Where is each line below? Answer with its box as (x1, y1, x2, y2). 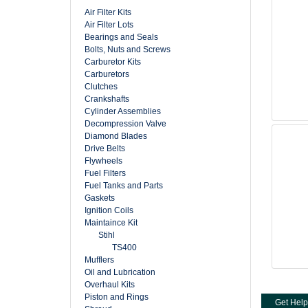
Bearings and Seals (85, 32, 158, 42)
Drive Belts (85, 144, 125, 153)
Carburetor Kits (85, 57, 141, 67)
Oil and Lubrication (85, 267, 155, 277)
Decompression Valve (85, 119, 166, 129)
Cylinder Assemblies (85, 107, 161, 116)
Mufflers (85, 255, 114, 265)
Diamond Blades (85, 131, 147, 141)
